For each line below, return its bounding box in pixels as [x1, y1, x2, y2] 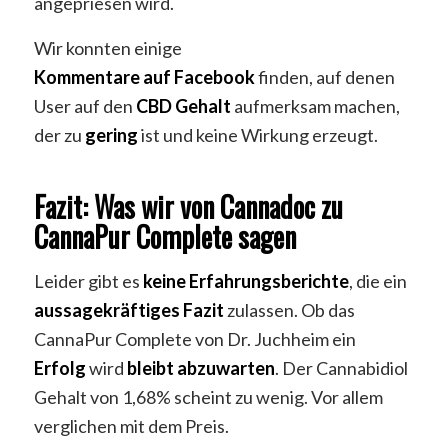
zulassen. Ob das [223, 298, 355, 321]
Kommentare [33, 65, 140, 88]
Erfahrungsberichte [188, 269, 349, 292]
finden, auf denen [254, 65, 395, 88]
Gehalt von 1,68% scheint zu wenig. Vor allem [33, 385, 383, 408]
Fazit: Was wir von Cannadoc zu [33, 185, 343, 227]
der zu [33, 123, 85, 146]
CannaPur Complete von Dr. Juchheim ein [33, 327, 356, 350]
